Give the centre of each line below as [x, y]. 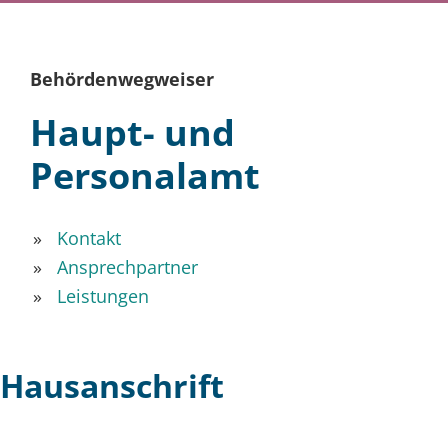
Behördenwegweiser [122, 79]
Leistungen [103, 295]
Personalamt [145, 175]
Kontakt [89, 237]
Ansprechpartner [127, 266]
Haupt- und [132, 132]
